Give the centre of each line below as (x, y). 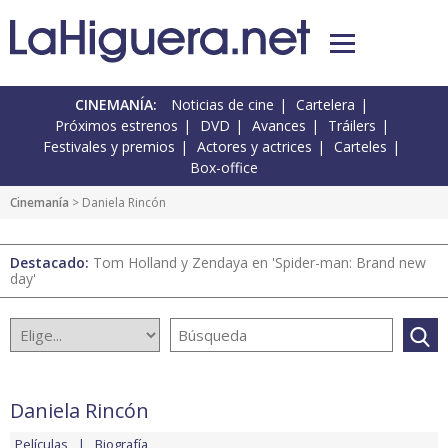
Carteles (360, 147)
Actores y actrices (254, 147)
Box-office (224, 168)
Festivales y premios (109, 147)
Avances (278, 126)
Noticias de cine (222, 105)
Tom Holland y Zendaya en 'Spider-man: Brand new (259, 263)
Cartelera (325, 105)
